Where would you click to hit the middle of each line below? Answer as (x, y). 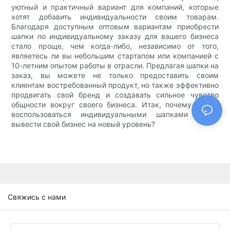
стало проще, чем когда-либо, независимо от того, (115, 46)
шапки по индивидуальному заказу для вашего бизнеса (115, 36)
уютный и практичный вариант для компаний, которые (115, 7)
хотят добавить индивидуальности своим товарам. (115, 17)
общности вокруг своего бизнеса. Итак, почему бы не (115, 105)
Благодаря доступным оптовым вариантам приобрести (115, 27)
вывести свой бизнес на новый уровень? (83, 124)
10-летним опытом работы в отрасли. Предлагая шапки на (115, 66)
